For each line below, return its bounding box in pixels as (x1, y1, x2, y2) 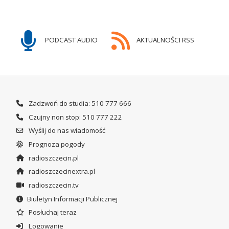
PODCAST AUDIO (43, 35, 98, 44)
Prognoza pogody (27, 140, 85, 149)
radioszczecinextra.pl (27, 167, 95, 176)
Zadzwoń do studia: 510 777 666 (27, 99, 131, 108)
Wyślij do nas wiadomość (27, 126, 105, 135)
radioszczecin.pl (27, 153, 79, 163)
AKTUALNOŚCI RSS (134, 35, 194, 44)
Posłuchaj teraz (27, 208, 77, 217)
